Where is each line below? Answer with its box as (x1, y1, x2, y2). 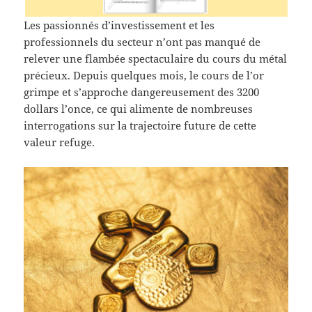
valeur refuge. (24, 135, 95, 150)
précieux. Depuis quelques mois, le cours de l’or (24, 68, 265, 83)
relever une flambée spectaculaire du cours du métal (24, 52, 288, 66)
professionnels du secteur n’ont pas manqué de (24, 35, 261, 49)
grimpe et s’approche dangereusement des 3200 (24, 85, 260, 100)
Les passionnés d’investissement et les (24, 18, 215, 33)
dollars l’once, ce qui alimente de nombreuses (24, 102, 253, 116)
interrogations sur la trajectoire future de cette (24, 118, 257, 133)
